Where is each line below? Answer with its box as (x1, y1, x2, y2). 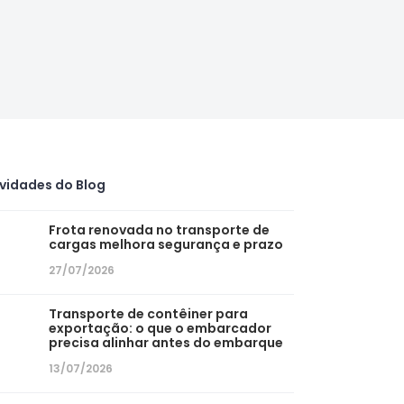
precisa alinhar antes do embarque (49, 334, 284, 352)
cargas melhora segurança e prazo (49, 235, 284, 253)
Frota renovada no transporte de (49, 221, 271, 239)
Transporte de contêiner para (49, 305, 249, 323)
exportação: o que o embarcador (49, 319, 272, 337)
